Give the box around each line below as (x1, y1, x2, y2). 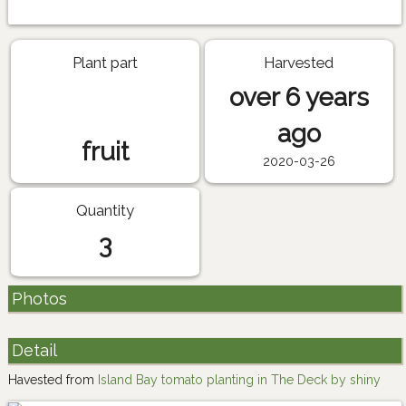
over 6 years (228, 82, 369, 112)
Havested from (8, 372, 98, 387)
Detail (11, 341, 57, 361)
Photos (11, 288, 67, 308)
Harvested (264, 53, 334, 72)
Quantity (75, 201, 134, 220)
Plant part (72, 53, 138, 72)
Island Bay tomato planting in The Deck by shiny (98, 372, 381, 387)
